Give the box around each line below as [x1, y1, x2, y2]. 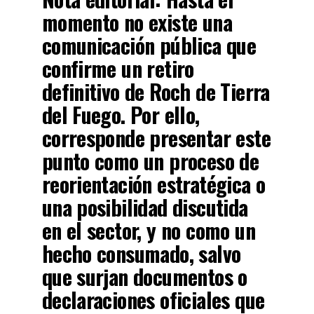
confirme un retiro [41, 53, 194, 85]
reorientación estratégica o [41, 168, 266, 200]
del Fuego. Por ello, [41, 99, 200, 131]
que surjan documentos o [41, 261, 247, 293]
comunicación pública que [41, 29, 257, 62]
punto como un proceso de [41, 145, 259, 177]
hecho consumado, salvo [41, 238, 241, 270]
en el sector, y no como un [41, 214, 255, 247]
